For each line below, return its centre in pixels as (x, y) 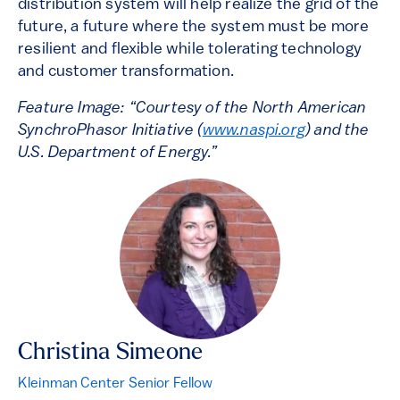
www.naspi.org (254, 131)
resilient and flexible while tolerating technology (190, 50)
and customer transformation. (126, 72)
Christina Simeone (111, 354)
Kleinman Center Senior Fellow (116, 384)
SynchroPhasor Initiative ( (110, 131)
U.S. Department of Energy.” (117, 154)
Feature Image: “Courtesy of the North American (192, 109)
